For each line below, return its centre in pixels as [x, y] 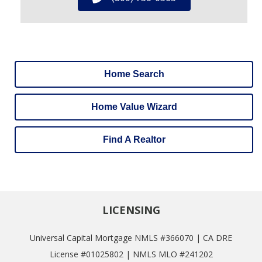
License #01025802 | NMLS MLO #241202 [131, 254]
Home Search [134, 74]
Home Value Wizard [134, 106]
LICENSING [131, 210]
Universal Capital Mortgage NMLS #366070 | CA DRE [131, 237]
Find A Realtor [134, 139]
